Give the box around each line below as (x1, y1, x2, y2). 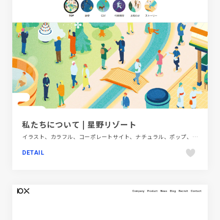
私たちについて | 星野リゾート (22, 118, 137, 130)
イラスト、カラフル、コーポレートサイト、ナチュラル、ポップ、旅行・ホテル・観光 (192, 132, 198, 140)
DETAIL (22, 149, 45, 156)
